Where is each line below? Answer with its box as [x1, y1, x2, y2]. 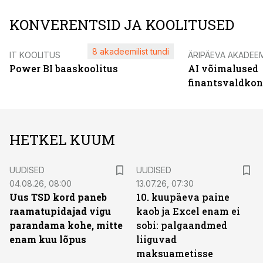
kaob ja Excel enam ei [136, 205, 240, 217]
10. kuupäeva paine [136, 191, 230, 203]
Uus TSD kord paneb [9, 191, 107, 203]
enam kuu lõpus [9, 233, 86, 245]
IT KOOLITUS [9, 50, 60, 60]
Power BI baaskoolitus [9, 62, 118, 75]
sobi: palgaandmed [136, 219, 227, 231]
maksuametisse [136, 247, 213, 259]
